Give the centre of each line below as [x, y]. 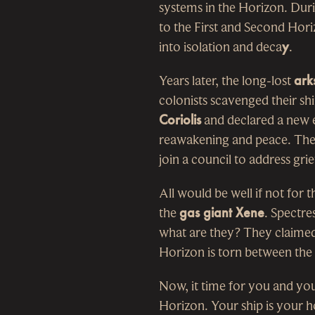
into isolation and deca [220, 47]
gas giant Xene [222, 213]
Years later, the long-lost [226, 81]
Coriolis [180, 120]
